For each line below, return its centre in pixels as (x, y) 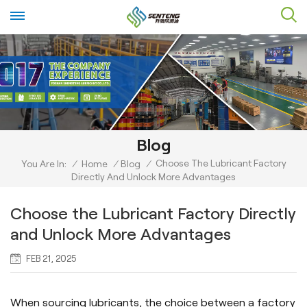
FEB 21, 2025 (51, 258)
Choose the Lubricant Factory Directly (153, 213)
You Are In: (44, 164)
